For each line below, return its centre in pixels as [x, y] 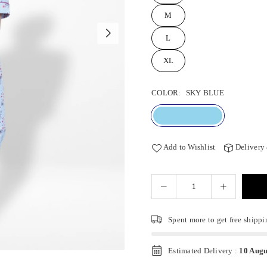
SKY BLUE [205, 93]
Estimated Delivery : [204, 251]
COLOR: [167, 93]
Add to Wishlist [189, 147]
